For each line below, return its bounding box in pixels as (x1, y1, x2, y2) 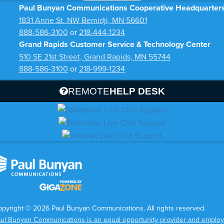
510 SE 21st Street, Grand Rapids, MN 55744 (18, 51, 170, 62)
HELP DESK (109, 85, 165, 97)
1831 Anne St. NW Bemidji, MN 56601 (18, 14, 147, 26)
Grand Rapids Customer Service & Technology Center (18, 38, 210, 50)
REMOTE (67, 85, 109, 97)
